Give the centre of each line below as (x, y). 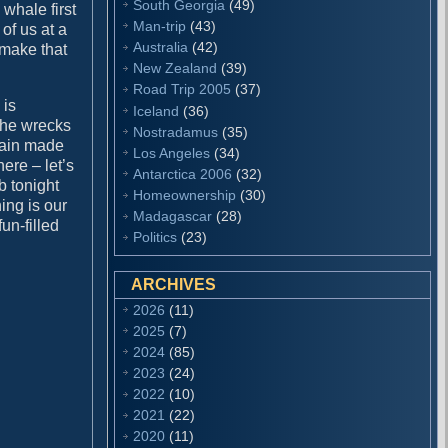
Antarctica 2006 (183, 174)
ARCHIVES (174, 284)
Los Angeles (172, 152)
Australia (161, 47)
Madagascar (173, 216)
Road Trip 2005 (182, 89)
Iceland (156, 110)
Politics (155, 237)
